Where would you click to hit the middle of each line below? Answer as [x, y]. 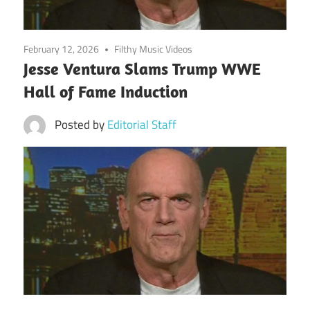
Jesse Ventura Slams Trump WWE [142, 69]
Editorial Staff [142, 125]
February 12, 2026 [61, 49]
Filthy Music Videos [154, 49]
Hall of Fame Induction [106, 92]
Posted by [81, 125]
